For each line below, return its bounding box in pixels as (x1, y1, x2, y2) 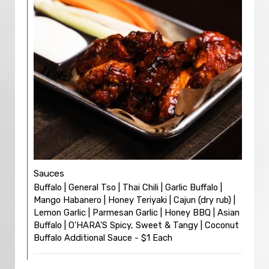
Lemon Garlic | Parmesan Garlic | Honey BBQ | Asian (34, 207, 240, 218)
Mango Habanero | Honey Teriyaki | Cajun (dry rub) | (34, 195, 235, 205)
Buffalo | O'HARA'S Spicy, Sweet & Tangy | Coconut (34, 220, 239, 231)
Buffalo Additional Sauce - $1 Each (34, 232, 172, 243)
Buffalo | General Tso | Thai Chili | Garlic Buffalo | (34, 182, 222, 193)
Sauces (34, 168, 64, 179)
